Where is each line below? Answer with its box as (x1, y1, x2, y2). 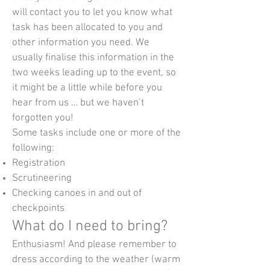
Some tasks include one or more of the (12, 127, 181, 139)
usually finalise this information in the (12, 52, 174, 64)
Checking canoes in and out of (12, 187, 142, 199)
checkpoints (12, 202, 64, 215)
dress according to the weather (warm (12, 254, 180, 266)
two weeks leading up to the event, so (12, 67, 176, 79)
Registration (12, 157, 65, 169)
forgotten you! (12, 112, 74, 124)
